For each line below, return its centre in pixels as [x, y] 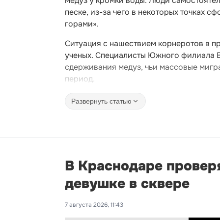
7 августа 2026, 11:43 [94, 205]
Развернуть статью [101, 101]
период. [80, 79]
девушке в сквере [127, 184]
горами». [82, 24]
